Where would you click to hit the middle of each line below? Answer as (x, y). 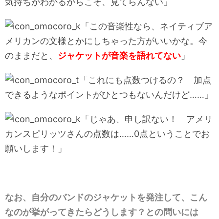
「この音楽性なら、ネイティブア (147, 26)
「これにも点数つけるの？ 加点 (145, 80)
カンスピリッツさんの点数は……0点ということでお (107, 133)
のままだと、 (31, 55)
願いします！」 (36, 148)
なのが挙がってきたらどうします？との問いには (102, 212)
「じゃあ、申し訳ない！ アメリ (147, 119)
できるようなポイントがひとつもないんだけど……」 (109, 94)
